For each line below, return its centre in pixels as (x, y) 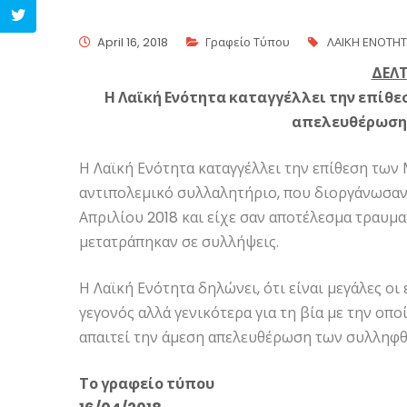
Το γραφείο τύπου (147, 384)
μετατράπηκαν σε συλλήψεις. (179, 243)
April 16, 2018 (133, 43)
